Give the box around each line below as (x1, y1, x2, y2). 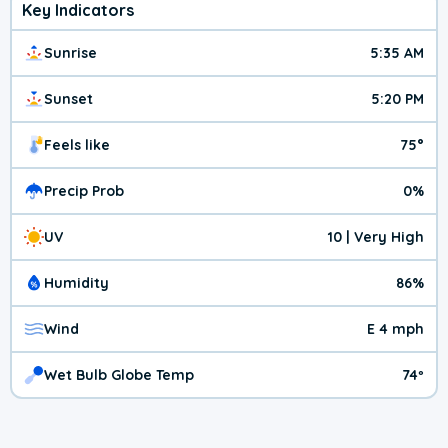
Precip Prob (44, 182, 124, 201)
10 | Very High (328, 228, 424, 247)
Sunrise (44, 44, 97, 63)
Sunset (44, 90, 93, 109)
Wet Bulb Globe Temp (44, 366, 194, 385)
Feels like (44, 136, 110, 155)
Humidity (44, 274, 109, 293)
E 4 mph (367, 320, 424, 339)
